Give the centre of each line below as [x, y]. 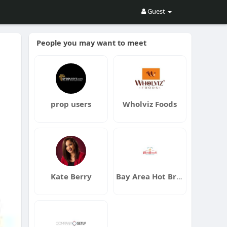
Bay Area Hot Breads [179, 176]
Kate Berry [71, 176]
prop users [71, 104]
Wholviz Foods [150, 104]
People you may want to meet [92, 43]
